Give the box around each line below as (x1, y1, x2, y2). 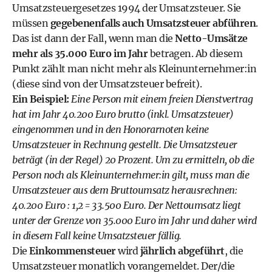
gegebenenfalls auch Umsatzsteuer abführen (50, 17, 256, 29)
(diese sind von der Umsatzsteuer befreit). (12, 78, 202, 90)
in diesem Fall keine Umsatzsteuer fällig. (12, 229, 182, 242)
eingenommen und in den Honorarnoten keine (12, 123, 209, 135)
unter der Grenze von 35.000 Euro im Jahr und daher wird (12, 214, 257, 226)
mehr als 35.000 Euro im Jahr (12, 47, 148, 59)
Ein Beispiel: (12, 93, 69, 105)
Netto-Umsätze (175, 32, 248, 44)
